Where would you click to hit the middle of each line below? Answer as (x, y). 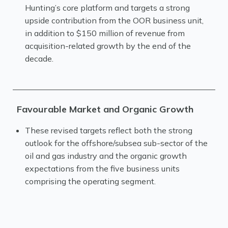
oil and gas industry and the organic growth (106, 156)
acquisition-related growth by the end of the (108, 46)
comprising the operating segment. (90, 181)
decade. (39, 59)
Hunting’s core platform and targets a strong (107, 8)
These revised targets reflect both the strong (109, 130)
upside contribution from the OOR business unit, (114, 20)
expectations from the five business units (102, 168)
